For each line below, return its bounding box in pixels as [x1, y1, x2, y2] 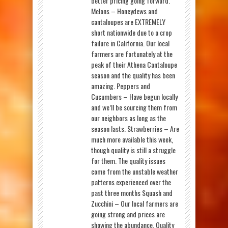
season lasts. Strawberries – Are [91, 123, 179, 134]
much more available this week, [91, 133, 173, 145]
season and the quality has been [91, 69, 175, 80]
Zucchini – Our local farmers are [91, 197, 178, 209]
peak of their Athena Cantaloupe [91, 59, 177, 70]
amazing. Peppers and [91, 80, 150, 91]
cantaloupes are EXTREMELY [91, 16, 165, 27]
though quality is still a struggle [91, 144, 176, 155]
